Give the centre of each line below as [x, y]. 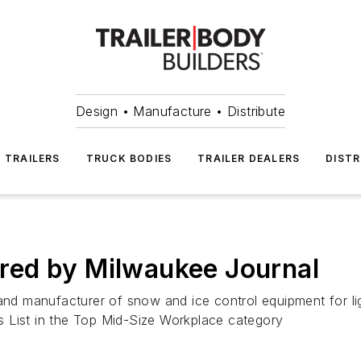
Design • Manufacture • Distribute [180, 111]
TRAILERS [33, 158]
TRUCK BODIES [129, 158]
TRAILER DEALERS [249, 158]
